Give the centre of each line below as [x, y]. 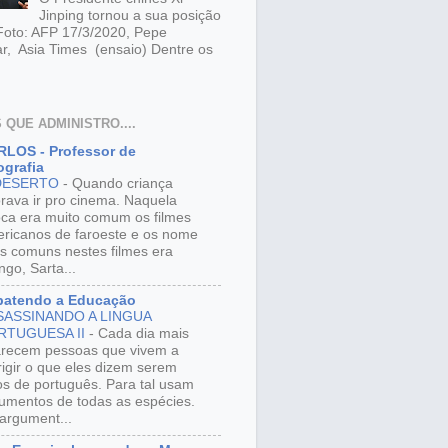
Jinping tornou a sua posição [129, 15]
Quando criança [122, 183]
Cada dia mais [143, 333]
